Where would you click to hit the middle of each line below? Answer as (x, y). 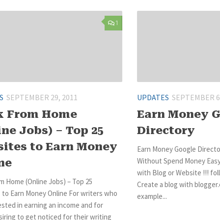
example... (152, 196)
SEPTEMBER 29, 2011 (42, 97)
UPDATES (153, 97)
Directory (166, 131)
